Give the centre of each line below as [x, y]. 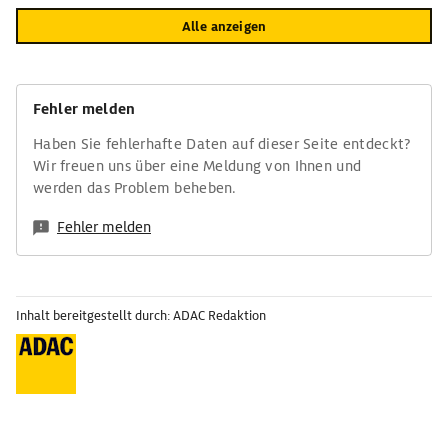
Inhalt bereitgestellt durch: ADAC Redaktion [141, 315]
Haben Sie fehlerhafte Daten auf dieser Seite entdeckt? [222, 144]
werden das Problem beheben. [135, 188]
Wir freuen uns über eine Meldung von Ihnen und [197, 166]
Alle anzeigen [224, 26]
